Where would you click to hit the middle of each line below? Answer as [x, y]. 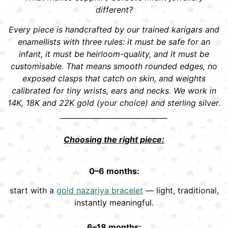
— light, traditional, [181, 191]
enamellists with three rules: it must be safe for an [114, 41]
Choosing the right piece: [114, 139]
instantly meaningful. [114, 203]
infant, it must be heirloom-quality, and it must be [114, 54]
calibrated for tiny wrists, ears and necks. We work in [114, 90]
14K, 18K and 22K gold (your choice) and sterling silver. [114, 103]
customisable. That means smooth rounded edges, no [114, 66]
